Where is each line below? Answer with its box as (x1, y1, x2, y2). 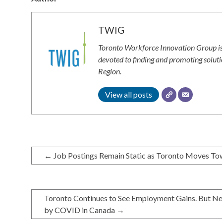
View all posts (105, 90, 152, 100)
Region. (98, 66, 121, 76)
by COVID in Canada (44, 205, 116, 215)
